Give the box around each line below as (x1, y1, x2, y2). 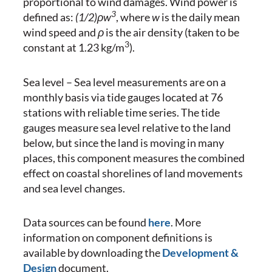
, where (116, 10, 152, 24)
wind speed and (23, 25, 98, 39)
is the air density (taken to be (104, 25, 239, 39)
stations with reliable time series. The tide (23, 105, 220, 119)
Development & (162, 246, 239, 260)
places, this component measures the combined (23, 151, 245, 165)
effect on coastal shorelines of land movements (23, 166, 243, 180)
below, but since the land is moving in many (23, 135, 224, 149)
